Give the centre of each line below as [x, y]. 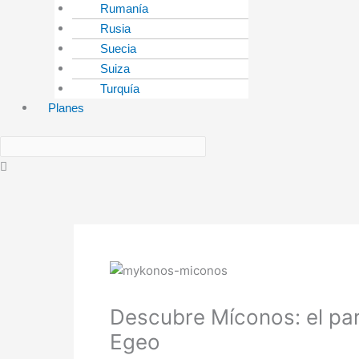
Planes [66, 108]
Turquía [120, 89]
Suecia [118, 49]
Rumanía [124, 9]
